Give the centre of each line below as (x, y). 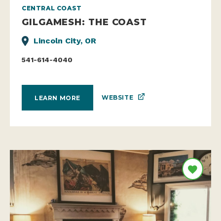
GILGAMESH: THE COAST (85, 22)
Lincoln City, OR (65, 41)
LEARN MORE (57, 98)
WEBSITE (118, 98)
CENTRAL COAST (52, 8)
